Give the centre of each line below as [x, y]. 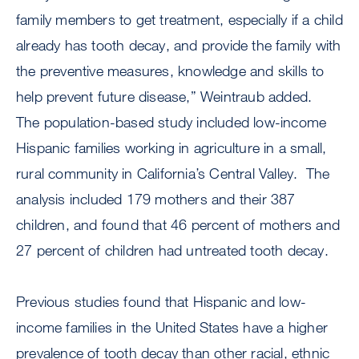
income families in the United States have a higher [172, 327]
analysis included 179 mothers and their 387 [156, 199]
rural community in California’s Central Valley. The [173, 173]
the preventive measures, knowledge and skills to [170, 71]
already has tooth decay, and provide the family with [179, 45]
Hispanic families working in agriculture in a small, [171, 148]
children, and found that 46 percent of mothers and [178, 225]
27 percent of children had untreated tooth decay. [175, 250]
